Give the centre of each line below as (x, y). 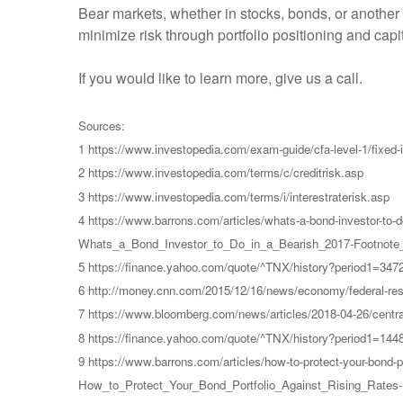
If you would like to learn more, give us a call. (220, 77)
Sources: (102, 126)
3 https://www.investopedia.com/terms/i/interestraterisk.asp (234, 196)
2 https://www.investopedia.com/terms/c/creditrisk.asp (221, 173)
